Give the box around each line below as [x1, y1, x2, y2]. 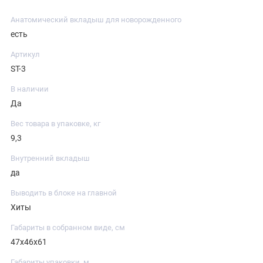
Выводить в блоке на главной [11, 188, 117, 197]
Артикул [11, 49, 40, 59]
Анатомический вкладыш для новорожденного [11, 15, 181, 24]
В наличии [11, 84, 49, 93]
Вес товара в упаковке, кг [11, 119, 100, 128]
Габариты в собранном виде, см [11, 222, 125, 232]
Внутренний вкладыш [11, 153, 90, 163]
